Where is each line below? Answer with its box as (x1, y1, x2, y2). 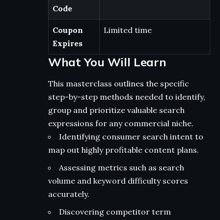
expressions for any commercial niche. (48, 118, 193, 128)
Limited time (104, 25, 154, 35)
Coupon (53, 25, 83, 35)
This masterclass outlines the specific (48, 78, 189, 88)
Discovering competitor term (59, 206, 171, 217)
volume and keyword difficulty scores (48, 175, 188, 186)
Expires (53, 38, 82, 48)
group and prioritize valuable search (48, 105, 185, 115)
